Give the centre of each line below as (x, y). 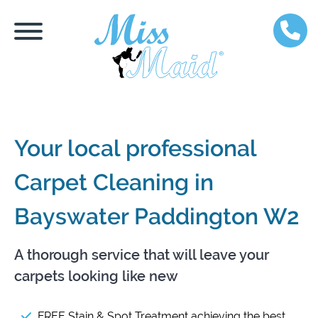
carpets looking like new (96, 276)
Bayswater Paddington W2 (157, 216)
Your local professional (135, 148)
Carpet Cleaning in (114, 182)
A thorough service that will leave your (142, 255)
